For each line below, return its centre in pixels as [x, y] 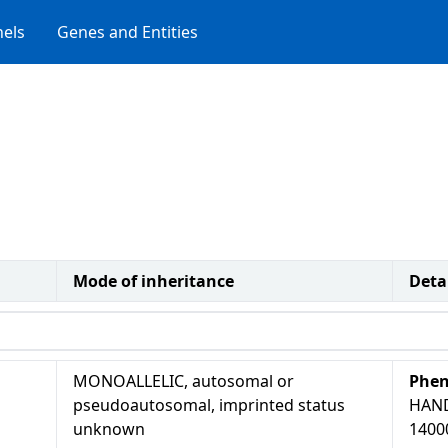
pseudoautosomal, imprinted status [209, 405]
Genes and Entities [127, 32]
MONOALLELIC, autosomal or [183, 381]
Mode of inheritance [153, 281]
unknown [109, 429]
